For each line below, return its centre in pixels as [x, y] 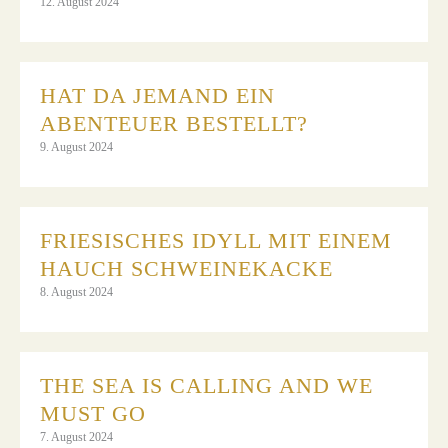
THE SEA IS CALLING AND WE [206, 385]
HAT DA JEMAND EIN [157, 95]
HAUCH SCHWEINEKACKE [186, 268]
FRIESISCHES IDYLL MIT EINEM [216, 240]
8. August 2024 [76, 291]
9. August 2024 [76, 146]
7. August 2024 [76, 436]
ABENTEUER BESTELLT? [177, 123]
